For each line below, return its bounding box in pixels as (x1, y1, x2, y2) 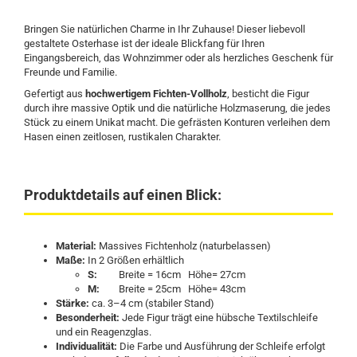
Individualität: (56, 340, 117, 352)
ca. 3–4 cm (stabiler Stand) (89, 297, 214, 309)
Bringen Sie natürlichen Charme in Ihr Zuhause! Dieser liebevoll (24, 23, 305, 35)
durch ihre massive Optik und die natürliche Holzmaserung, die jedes (24, 102, 331, 114)
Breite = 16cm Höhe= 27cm (104, 269, 245, 280)
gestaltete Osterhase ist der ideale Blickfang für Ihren (24, 37, 265, 49)
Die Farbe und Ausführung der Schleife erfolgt (117, 340, 325, 352)
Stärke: (56, 297, 89, 309)
